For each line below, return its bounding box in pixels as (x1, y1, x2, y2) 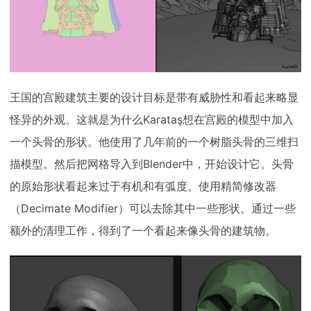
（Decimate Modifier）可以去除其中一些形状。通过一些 (10, 201, 296, 216)
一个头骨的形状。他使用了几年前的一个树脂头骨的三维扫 (10, 135, 299, 149)
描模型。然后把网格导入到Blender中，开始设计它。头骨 (10, 157, 294, 171)
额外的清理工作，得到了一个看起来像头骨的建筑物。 (10, 224, 276, 238)
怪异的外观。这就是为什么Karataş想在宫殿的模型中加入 (10, 112, 294, 127)
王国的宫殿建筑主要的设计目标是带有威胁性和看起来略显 (10, 90, 299, 105)
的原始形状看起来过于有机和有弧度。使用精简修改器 (10, 179, 276, 194)
